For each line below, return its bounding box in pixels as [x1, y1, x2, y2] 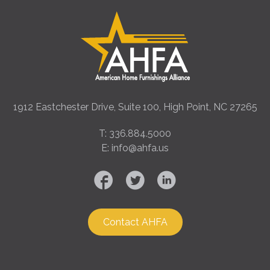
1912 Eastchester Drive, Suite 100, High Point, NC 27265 [13, 101, 257, 113]
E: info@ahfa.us [101, 142, 169, 154]
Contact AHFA [102, 216, 168, 228]
